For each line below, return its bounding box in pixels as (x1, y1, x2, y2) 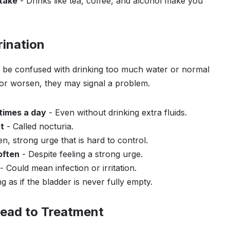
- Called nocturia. (4, 121, 73, 131)
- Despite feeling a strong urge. (20, 149, 143, 159)
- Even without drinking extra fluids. (46, 107, 187, 118)
